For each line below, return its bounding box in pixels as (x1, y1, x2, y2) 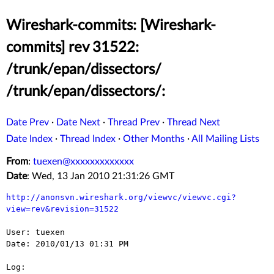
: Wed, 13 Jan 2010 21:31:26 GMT (27, 171, 174, 182)
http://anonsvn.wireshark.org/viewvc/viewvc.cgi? (6, 193, 236, 202)
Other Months (123, 134, 185, 144)
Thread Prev (108, 117, 160, 128)
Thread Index (60, 134, 116, 144)
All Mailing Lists (191, 134, 259, 144)
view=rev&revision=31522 (6, 204, 119, 214)
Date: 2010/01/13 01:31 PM (6, 239, 128, 249)
